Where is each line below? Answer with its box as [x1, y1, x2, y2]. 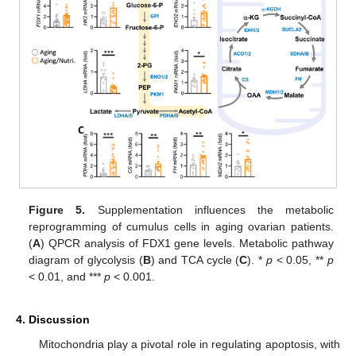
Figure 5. [29, 203, 86, 217]
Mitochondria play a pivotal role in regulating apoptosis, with [38, 338, 340, 351]
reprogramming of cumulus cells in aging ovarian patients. [29, 220, 334, 234]
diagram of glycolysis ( [29, 253, 143, 267]
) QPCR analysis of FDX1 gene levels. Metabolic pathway [41, 237, 334, 250]
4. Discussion [16, 313, 90, 327]
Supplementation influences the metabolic [85, 203, 334, 217]
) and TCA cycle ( [150, 253, 240, 267]
